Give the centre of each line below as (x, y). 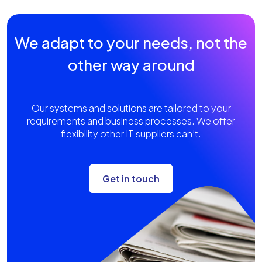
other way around (131, 65)
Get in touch (131, 179)
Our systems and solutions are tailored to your (131, 108)
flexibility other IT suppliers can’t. (131, 134)
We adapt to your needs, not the (131, 43)
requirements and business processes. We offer (131, 121)
